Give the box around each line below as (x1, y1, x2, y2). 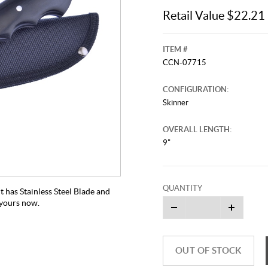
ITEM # (162, 44, 188, 54)
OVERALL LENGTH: (162, 124, 232, 134)
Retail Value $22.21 (162, 8, 265, 22)
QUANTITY (162, 183, 202, 193)
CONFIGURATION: (162, 84, 229, 94)
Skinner (162, 98, 188, 107)
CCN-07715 (162, 57, 206, 67)
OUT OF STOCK (175, 245, 242, 255)
